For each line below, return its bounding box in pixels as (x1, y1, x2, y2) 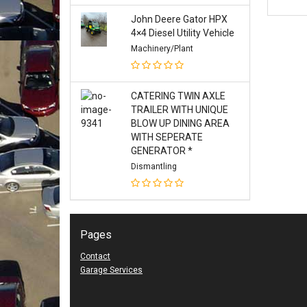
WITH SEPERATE (130, 132, 203, 143)
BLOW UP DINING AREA (130, 118, 230, 129)
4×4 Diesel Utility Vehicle (130, 27, 234, 38)
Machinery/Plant (130, 44, 193, 53)
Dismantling (130, 162, 177, 171)
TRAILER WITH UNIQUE (130, 104, 228, 115)
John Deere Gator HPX (130, 14, 228, 25)
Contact (80, 251, 110, 261)
